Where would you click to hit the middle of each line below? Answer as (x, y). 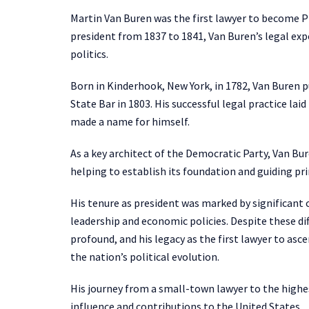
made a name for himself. (130, 121)
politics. (89, 53)
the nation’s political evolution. (145, 256)
